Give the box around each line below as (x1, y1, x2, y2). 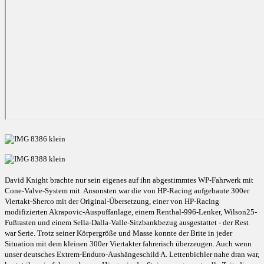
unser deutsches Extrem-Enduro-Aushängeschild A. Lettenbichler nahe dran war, (5, 250, 259, 259)
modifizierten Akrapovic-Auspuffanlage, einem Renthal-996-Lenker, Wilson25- (5, 207, 257, 217)
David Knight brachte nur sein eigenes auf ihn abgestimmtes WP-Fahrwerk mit (5, 176, 253, 185)
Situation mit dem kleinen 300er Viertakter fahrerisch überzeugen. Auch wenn (5, 239, 252, 249)
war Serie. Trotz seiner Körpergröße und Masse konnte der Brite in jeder (5, 229, 232, 238)
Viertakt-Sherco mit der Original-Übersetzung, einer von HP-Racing (5, 197, 219, 206)
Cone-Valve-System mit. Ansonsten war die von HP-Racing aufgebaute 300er (5, 186, 249, 196)
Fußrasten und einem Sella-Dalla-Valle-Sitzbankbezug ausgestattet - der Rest (5, 218, 249, 227)
